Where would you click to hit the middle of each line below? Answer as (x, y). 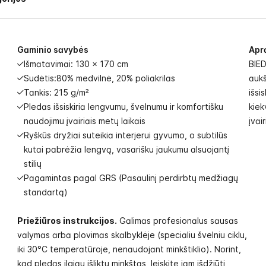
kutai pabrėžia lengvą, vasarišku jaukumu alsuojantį (126, 149)
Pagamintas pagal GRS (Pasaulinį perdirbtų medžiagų (131, 178)
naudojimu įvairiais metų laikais (85, 121)
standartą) (47, 192)
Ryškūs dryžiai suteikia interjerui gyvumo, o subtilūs (126, 135)
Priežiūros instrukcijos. (67, 221)
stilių (33, 164)
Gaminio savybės (53, 50)
